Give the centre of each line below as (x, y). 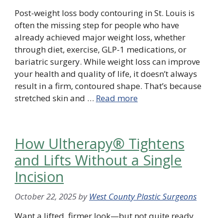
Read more (117, 98)
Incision (39, 177)
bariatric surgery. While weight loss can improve (107, 62)
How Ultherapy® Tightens (100, 144)
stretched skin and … (55, 98)
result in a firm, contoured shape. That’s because (108, 86)
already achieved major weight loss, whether (100, 37)
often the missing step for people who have (97, 25)
